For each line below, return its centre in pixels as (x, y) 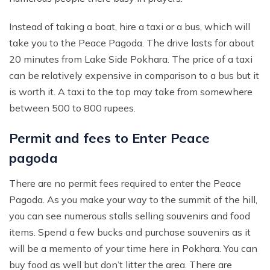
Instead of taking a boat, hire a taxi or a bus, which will (130, 27)
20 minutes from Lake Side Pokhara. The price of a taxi (131, 59)
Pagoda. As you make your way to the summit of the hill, (133, 200)
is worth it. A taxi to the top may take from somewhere (131, 92)
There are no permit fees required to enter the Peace (125, 184)
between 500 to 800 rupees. (72, 108)
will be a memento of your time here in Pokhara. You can (133, 249)
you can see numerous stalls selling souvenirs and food (130, 216)
